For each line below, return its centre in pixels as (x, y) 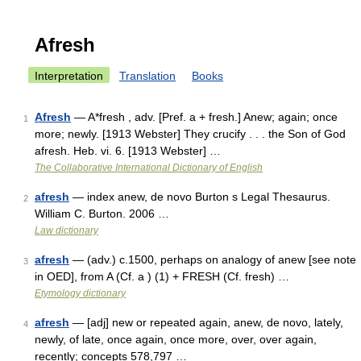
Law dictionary (66, 230)
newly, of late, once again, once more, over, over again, (176, 339)
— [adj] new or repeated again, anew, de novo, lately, (206, 322)
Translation (147, 76)
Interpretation (69, 76)
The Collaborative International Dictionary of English (149, 168)
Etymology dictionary (80, 293)
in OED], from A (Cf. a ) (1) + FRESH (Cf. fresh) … (162, 276)
